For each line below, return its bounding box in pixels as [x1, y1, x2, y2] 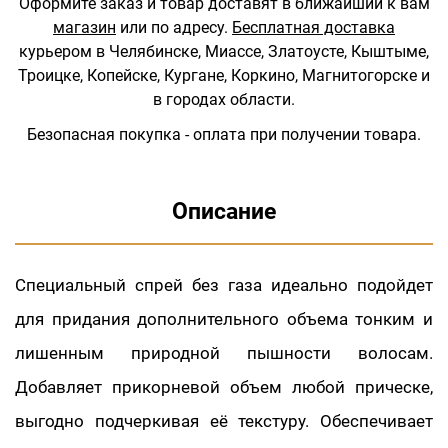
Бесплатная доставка [232, 17, 395, 37]
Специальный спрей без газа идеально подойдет [15, 274, 433, 295]
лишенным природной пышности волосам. [15, 342, 433, 363]
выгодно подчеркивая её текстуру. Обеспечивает [15, 410, 433, 431]
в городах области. [153, 89, 295, 109]
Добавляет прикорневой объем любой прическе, [15, 376, 433, 397]
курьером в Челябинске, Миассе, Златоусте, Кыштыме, [19, 41, 429, 61]
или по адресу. [116, 17, 228, 37]
